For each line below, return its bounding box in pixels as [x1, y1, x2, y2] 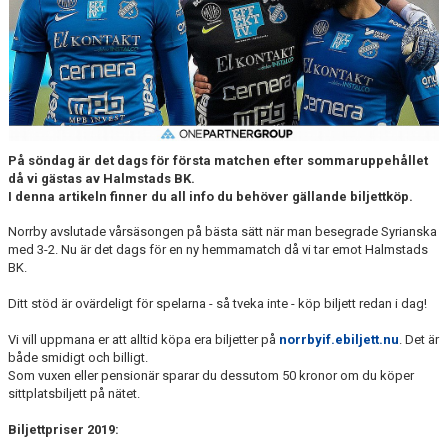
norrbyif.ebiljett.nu [279, 331, 399, 347]
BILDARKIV [12, 41, 75, 56]
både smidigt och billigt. [8, 349, 151, 365]
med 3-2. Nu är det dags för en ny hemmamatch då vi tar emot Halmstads [8, 241, 428, 257]
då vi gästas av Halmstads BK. [8, 170, 198, 186]
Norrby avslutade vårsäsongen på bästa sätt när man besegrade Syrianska [8, 223, 437, 239]
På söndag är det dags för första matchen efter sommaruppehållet [8, 152, 428, 168]
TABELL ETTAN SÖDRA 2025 [12, 129, 174, 144]
